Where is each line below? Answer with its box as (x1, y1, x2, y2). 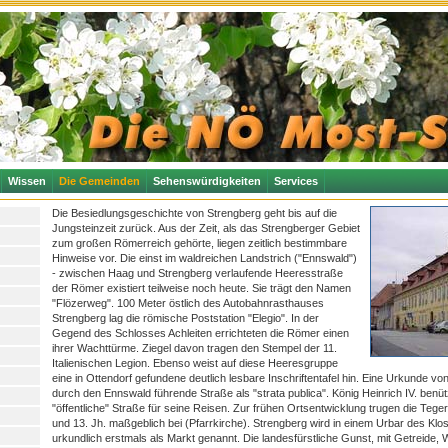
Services (274, 175, 318, 187)
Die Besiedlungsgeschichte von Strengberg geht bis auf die (52, 207, 337, 219)
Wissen (8, 175, 46, 187)
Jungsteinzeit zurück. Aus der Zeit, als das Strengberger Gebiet (52, 222, 360, 234)
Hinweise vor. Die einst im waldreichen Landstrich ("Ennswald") (52, 252, 357, 264)
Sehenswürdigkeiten (153, 175, 261, 187)
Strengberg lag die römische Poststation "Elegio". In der (52, 312, 319, 324)
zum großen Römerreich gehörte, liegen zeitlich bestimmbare (52, 237, 347, 249)
